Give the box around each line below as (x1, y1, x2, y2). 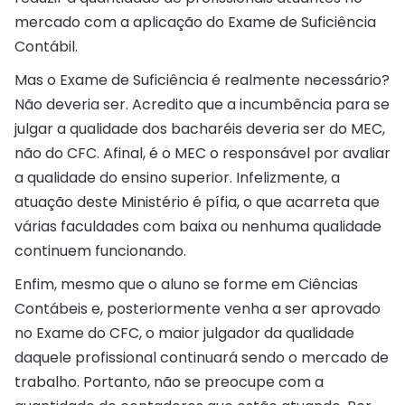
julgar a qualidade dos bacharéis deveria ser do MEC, (14, 118, 385, 139)
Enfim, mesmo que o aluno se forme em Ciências (14, 273, 358, 295)
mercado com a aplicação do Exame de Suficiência (14, 11, 376, 33)
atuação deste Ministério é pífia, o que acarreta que (14, 191, 380, 212)
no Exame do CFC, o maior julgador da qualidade (14, 322, 354, 344)
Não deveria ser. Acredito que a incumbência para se (14, 93, 390, 115)
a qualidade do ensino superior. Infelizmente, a (14, 166, 340, 188)
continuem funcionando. (14, 240, 186, 261)
